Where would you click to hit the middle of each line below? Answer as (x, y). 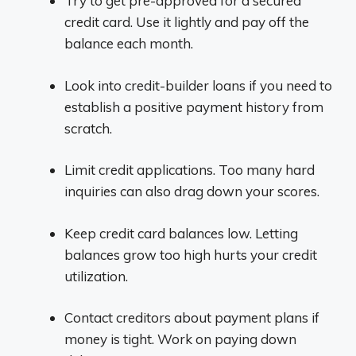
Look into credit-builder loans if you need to (198, 85)
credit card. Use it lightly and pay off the (187, 22)
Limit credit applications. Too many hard (190, 170)
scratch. (88, 128)
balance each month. (129, 43)
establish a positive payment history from (194, 106)
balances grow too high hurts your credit (191, 254)
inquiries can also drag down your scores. (192, 191)
